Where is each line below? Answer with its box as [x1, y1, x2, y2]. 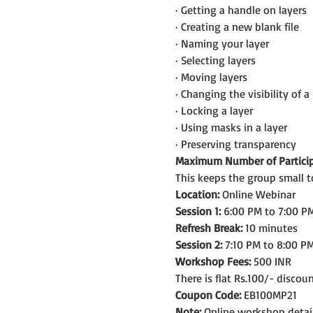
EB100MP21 [240, 287, 297, 302]
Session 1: [175, 203, 221, 218]
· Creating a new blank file [175, 19, 299, 34]
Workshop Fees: [175, 254, 251, 268]
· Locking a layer [175, 103, 253, 117]
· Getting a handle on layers [175, 2, 307, 17]
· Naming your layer [175, 36, 269, 50]
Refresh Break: [175, 220, 242, 235]
